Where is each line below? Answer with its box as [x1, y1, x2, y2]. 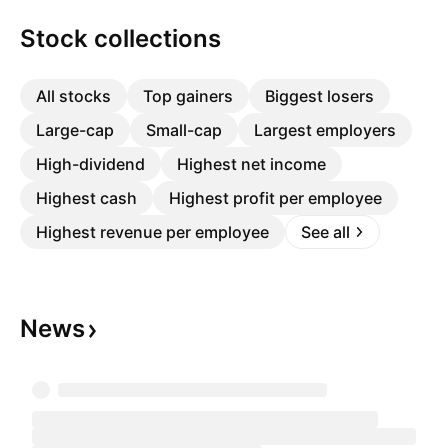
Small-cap [146, 120, 222, 140]
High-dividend [36, 154, 145, 174]
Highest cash [36, 188, 137, 208]
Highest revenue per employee [36, 222, 269, 242]
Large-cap [36, 120, 114, 140]
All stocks [36, 86, 111, 106]
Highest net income [177, 154, 326, 174]
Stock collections [20, 24, 221, 53]
